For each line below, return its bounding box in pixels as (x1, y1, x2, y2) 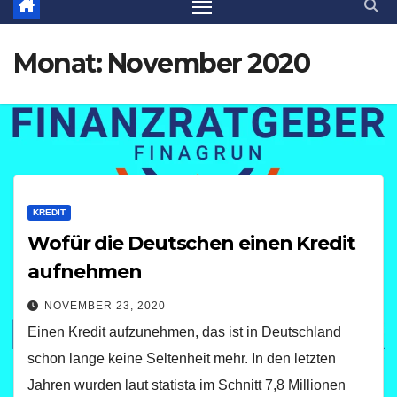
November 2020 (106, 47, 309, 81)
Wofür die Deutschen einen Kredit (27, 231, 355, 256)
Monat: (13, 47, 107, 81)
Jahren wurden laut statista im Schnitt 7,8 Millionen (27, 378, 346, 393)
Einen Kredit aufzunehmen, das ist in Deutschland (27, 324, 341, 340)
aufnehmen (27, 260, 143, 284)
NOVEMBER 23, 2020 (44, 300, 166, 313)
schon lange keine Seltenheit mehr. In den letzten (27, 351, 336, 367)
